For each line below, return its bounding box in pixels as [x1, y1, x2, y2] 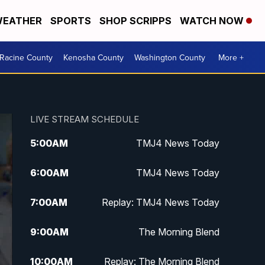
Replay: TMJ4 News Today [101, 196, 219, 209]
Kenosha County [63, 51, 124, 63]
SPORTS [50, 15, 91, 27]
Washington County [134, 51, 205, 63]
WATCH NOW [180, 15, 246, 27]
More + [218, 51, 244, 63]
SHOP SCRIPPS [99, 15, 172, 27]
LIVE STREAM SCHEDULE [30, 114, 139, 125]
